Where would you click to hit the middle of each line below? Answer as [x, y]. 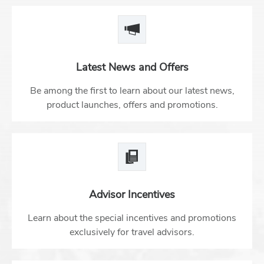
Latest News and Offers [132, 67]
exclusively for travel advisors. [132, 232]
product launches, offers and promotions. [132, 105]
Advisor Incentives [132, 194]
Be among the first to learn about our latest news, [132, 91]
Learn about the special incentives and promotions [132, 218]
